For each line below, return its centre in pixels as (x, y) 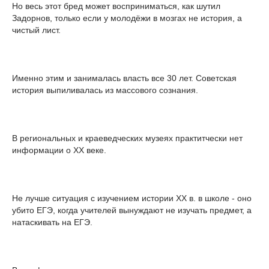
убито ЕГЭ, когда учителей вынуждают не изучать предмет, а (132, 210)
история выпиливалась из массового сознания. (105, 90)
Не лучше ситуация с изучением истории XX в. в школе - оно (132, 198)
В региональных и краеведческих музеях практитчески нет (127, 138)
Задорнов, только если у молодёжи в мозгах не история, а (127, 18)
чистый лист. (36, 30)
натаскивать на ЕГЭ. (52, 222)
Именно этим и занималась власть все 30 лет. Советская (124, 78)
